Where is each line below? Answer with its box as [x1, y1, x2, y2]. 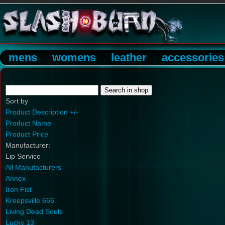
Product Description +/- [6, 108, 78, 116]
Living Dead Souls [6, 207, 63, 215]
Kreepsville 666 [6, 196, 54, 204]
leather [111, 51, 147, 64]
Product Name [6, 119, 51, 127]
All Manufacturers [6, 163, 61, 171]
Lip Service [6, 152, 41, 160]
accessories [162, 51, 224, 64]
